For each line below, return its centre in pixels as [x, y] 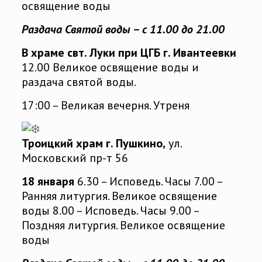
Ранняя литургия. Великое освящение [119, 196]
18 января [48, 182]
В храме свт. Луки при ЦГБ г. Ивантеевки [129, 53]
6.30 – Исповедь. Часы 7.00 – [148, 182]
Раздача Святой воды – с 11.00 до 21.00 [123, 30]
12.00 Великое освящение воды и [110, 68]
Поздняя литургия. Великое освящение [123, 225]
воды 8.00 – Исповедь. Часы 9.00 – [110, 211]
